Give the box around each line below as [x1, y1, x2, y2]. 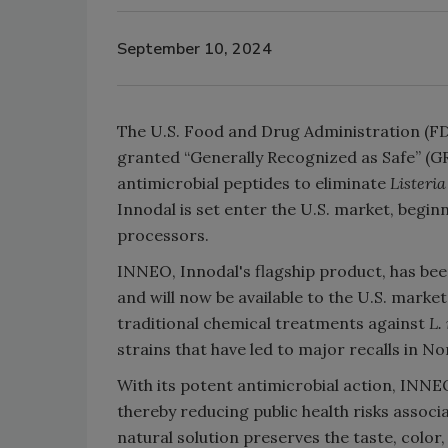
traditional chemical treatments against [117, 313, 429, 333]
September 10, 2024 [117, 37, 272, 60]
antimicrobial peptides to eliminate [117, 173, 390, 193]
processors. [117, 225, 209, 245]
